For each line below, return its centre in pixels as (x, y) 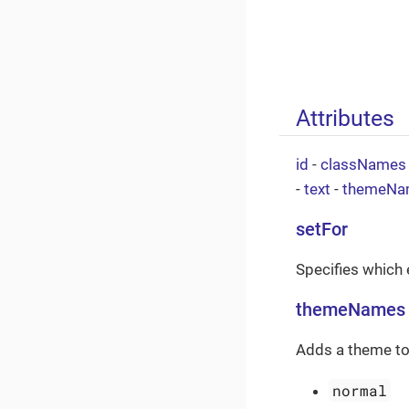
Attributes (345, 117)
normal (360, 390)
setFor (322, 229)
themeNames (351, 309)
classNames (363, 164)
